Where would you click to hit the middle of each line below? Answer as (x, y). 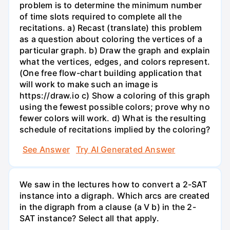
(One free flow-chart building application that (111, 73)
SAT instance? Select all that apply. (89, 218)
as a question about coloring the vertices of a (111, 39)
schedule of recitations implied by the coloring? (115, 129)
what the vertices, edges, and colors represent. (115, 61)
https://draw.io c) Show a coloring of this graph (115, 95)
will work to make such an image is (89, 84)
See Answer (46, 150)
